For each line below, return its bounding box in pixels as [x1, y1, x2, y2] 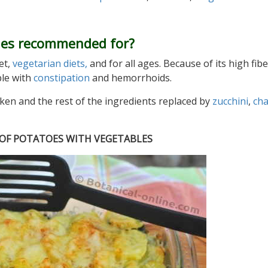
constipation [33, 71, 90, 84]
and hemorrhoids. [90, 71, 172, 84]
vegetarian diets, [13, 57, 87, 70]
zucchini [212, 95, 248, 108]
